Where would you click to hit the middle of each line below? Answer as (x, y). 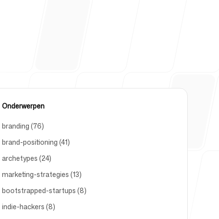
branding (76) (23, 126)
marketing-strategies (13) (42, 174)
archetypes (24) (26, 158)
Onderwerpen (23, 106)
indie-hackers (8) (28, 207)
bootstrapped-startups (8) (44, 190)
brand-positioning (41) (36, 142)
